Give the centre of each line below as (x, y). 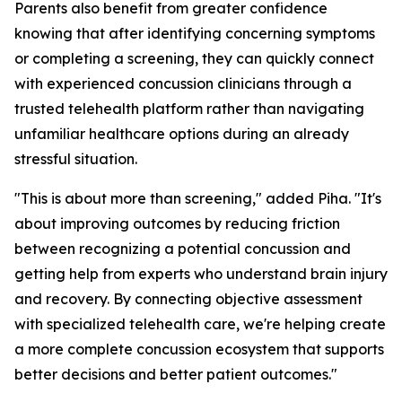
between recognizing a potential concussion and (183, 249)
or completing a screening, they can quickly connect (194, 59)
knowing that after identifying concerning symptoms (195, 34)
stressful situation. (76, 159)
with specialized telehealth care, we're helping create (200, 324)
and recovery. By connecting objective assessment (188, 299)
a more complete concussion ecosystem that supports (199, 350)
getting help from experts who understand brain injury (201, 274)
